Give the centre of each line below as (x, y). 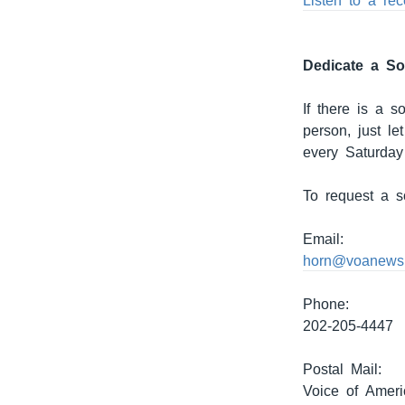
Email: (324, 239)
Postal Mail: (343, 369)
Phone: (326, 304)
